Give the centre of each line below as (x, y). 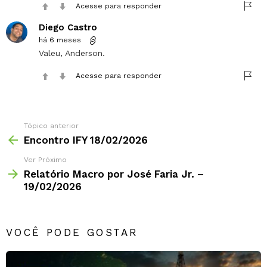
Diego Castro (68, 28)
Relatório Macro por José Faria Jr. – (114, 174)
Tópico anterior (51, 125)
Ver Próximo (45, 159)
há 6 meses (60, 40)
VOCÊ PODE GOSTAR (72, 232)
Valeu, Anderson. (72, 53)
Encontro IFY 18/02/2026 (86, 140)
